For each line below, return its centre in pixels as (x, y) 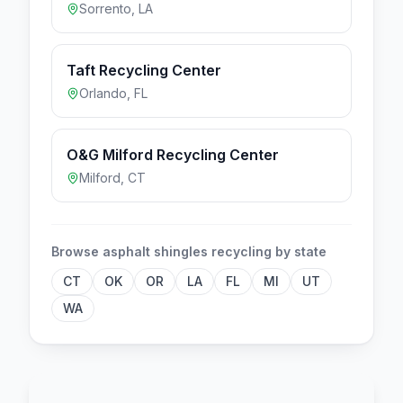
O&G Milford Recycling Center (173, 154)
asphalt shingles (155, 251)
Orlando (103, 93)
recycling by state (267, 251)
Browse (77, 251)
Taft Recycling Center (144, 70)
